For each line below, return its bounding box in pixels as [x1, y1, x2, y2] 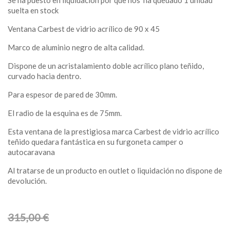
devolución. [8, 176, 47, 185]
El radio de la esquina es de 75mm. [8, 108, 122, 118]
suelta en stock [8, 6, 59, 15]
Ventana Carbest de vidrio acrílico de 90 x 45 [8, 24, 161, 33]
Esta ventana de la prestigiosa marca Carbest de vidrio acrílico [8, 127, 219, 136]
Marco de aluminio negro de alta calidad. [8, 43, 144, 52]
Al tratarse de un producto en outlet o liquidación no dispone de [8, 166, 222, 175]
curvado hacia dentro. [8, 71, 81, 81]
